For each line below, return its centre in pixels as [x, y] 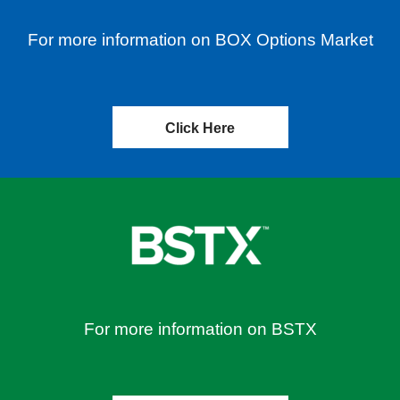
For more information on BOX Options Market [200, 40]
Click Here [200, 128]
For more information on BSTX [200, 329]
